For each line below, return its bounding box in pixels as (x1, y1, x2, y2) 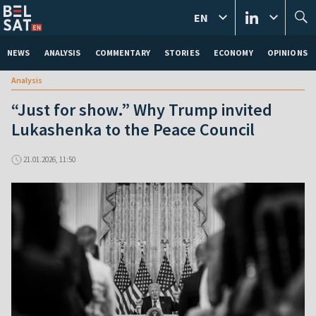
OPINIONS (267, 47, 308, 58)
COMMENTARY (95, 47, 150, 58)
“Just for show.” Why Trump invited (11, 99, 272, 121)
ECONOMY (213, 47, 253, 58)
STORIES (164, 47, 200, 58)
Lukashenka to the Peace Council (11, 119, 255, 140)
